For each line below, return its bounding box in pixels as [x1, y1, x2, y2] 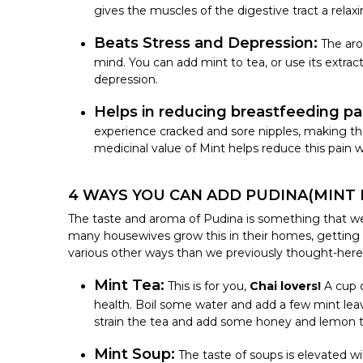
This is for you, [168, 278, 250, 293]
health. [94, 297, 132, 312]
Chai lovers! [250, 278, 324, 293]
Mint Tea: [94, 275, 164, 294]
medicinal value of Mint [94, 140, 225, 156]
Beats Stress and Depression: [94, 33, 318, 52]
